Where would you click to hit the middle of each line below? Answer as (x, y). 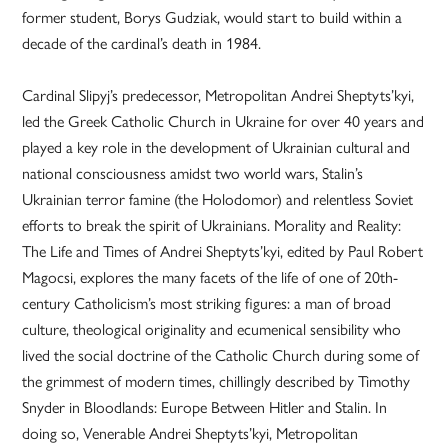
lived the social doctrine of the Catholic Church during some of (221, 355)
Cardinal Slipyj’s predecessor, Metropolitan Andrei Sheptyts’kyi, (218, 95)
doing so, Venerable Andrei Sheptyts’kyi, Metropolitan (190, 433)
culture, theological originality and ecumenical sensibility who (212, 329)
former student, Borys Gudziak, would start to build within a (212, 17)
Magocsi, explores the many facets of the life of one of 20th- (210, 277)
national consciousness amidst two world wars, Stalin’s (193, 173)
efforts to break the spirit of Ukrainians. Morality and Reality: (212, 225)
